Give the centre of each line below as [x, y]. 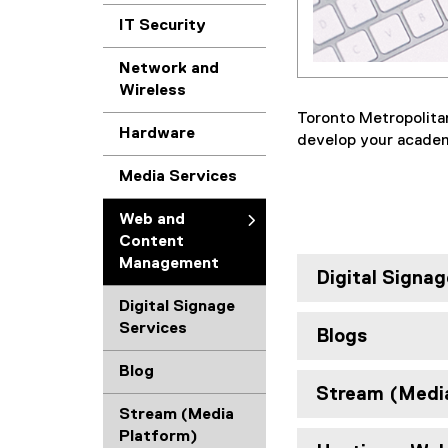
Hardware [157, 134]
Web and [152, 220]
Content [151, 242]
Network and [169, 69]
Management [169, 264]
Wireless [152, 91]
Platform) [158, 437]
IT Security [162, 26]
